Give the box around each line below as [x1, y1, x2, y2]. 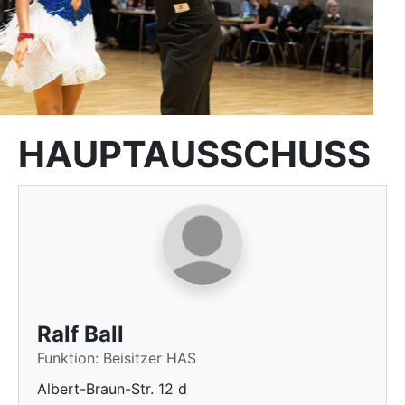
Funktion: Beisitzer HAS [37, 349, 196, 367]
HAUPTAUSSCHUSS [18, 132, 371, 176]
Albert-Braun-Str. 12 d [37, 380, 187, 398]
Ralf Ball [37, 321, 124, 347]
